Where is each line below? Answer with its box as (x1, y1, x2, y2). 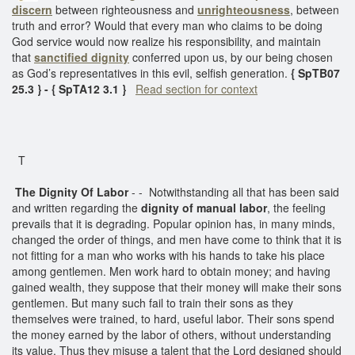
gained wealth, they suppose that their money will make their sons (12, 278, 342, 295)
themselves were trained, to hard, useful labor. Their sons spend (12, 310, 334, 326)
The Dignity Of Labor (15, 183, 128, 200)
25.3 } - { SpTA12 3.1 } (12, 80, 136, 97)
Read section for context (136, 80, 258, 97)
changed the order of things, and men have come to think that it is (12, 231, 342, 247)
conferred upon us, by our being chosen (129, 48, 333, 65)
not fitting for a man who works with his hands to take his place (12, 246, 325, 263)
